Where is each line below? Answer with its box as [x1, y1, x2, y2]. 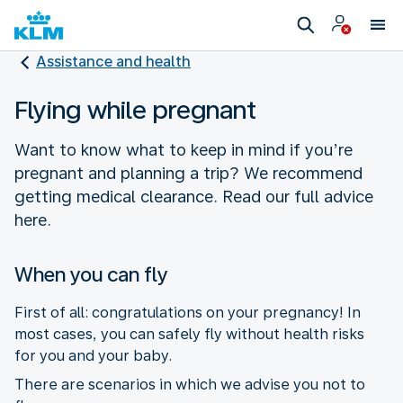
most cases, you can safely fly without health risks [14, 325, 364, 343]
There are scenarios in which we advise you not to [14, 375, 365, 393]
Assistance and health [36, 53, 191, 70]
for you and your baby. [14, 346, 172, 364]
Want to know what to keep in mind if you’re [14, 139, 353, 159]
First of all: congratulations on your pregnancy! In [14, 303, 361, 321]
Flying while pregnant [14, 94, 256, 125]
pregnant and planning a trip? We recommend [14, 163, 363, 183]
